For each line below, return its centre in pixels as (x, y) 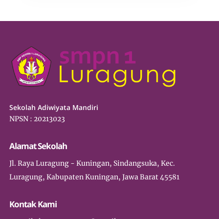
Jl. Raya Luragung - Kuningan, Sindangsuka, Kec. (92, 164)
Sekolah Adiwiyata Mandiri (54, 108)
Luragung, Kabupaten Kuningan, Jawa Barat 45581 (95, 177)
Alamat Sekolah (38, 146)
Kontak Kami (33, 204)
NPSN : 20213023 (37, 119)
